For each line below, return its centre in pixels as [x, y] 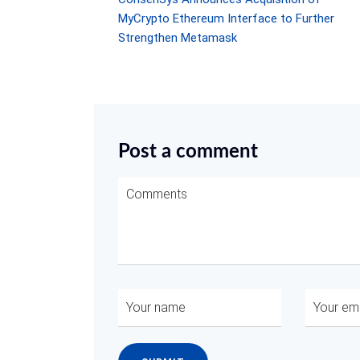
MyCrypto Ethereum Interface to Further [226, 18]
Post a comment [188, 152]
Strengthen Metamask [178, 38]
